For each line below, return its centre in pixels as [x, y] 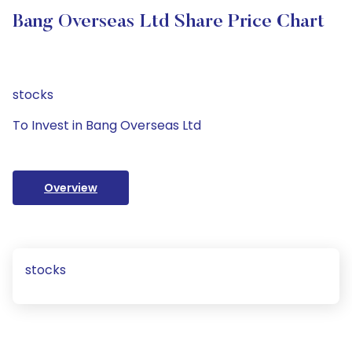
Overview [71, 188]
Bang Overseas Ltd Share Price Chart [169, 22]
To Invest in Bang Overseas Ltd [107, 125]
